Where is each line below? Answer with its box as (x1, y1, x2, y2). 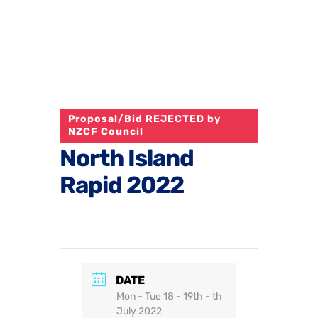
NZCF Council (68, 125, 143, 138)
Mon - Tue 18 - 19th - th (116, 290, 222, 303)
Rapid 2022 (60, 170, 184, 199)
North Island (60, 143, 194, 172)
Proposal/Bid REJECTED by (68, 112, 221, 125)
